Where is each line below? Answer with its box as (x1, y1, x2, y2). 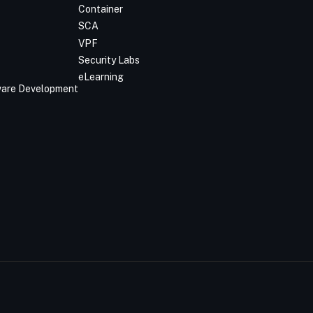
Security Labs (78, 54, 140, 66)
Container (78, 3, 123, 15)
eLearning (78, 71, 124, 83)
